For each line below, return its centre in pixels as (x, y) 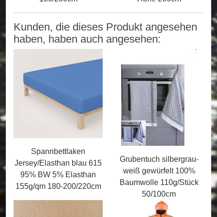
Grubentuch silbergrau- (159, 159)
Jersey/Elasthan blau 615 (58, 163)
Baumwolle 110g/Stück (159, 183)
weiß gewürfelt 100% (159, 171)
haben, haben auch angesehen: (87, 39)
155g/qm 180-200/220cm (58, 186)
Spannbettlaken (58, 152)
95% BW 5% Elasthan (58, 175)
